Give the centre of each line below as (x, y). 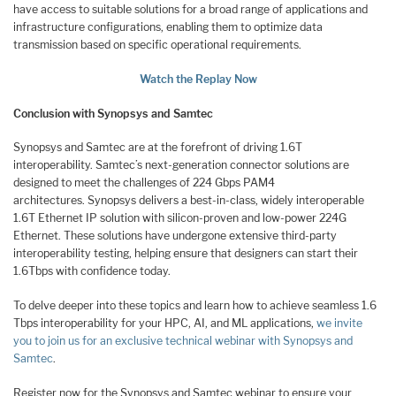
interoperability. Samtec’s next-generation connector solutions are (181, 165)
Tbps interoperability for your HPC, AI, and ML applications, (165, 324)
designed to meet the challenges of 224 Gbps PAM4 (144, 183)
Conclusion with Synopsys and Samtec (113, 113)
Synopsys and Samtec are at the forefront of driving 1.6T (158, 148)
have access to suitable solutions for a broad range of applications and (190, 10)
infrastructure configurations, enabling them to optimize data (168, 27)
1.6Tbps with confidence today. (92, 271)
